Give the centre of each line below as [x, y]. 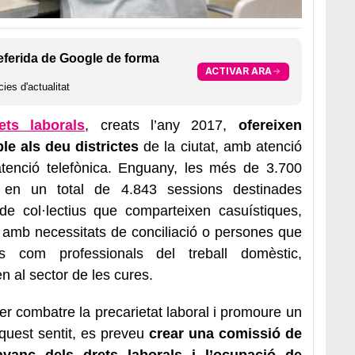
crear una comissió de [225, 333]
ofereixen [264, 125]
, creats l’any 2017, [156, 125]
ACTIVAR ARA [238, 71]
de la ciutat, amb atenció [220, 146]
